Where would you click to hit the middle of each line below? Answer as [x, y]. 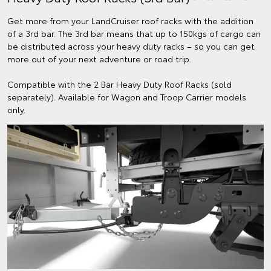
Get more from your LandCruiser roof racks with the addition [130, 21]
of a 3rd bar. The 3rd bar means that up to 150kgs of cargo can [134, 34]
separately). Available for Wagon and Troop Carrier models [127, 97]
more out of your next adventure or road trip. [99, 59]
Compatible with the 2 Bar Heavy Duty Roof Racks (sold [119, 84]
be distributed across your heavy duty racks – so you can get [131, 46]
